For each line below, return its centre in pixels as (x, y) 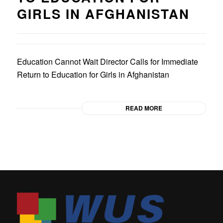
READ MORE (144, 108)
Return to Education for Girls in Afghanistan (93, 75)
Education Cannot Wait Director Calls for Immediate (107, 62)
